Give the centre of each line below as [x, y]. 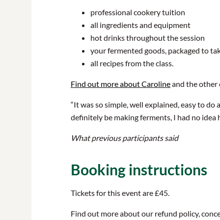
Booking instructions [139, 169]
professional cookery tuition [138, 12]
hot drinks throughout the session [148, 38]
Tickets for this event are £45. [120, 193]
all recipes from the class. [132, 63]
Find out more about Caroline [121, 84]
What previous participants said [124, 138]
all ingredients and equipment [140, 25]
